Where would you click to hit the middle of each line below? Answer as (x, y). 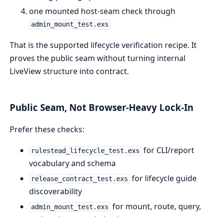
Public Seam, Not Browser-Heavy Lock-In (101, 108)
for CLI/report (168, 150)
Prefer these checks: (47, 130)
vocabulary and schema (72, 163)
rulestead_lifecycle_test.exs (85, 151)
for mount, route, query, (155, 207)
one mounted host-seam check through (102, 11)
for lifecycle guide (163, 178)
